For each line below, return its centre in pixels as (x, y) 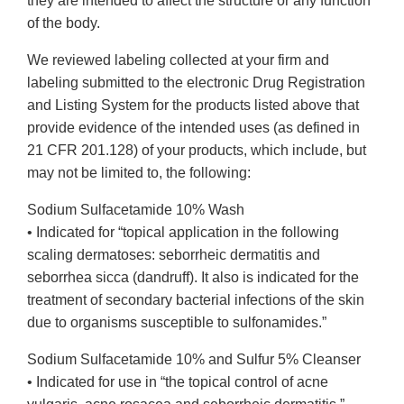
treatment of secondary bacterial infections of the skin (196, 300)
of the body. (64, 23)
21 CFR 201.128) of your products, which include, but (197, 151)
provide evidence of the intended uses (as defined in (193, 128)
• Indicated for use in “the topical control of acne (178, 382)
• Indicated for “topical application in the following (183, 233)
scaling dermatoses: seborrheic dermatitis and (174, 255)
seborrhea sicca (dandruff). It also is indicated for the (193, 278)
